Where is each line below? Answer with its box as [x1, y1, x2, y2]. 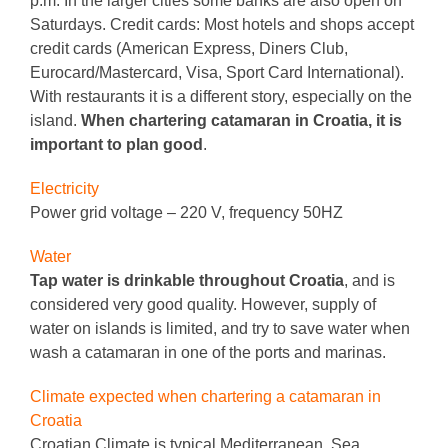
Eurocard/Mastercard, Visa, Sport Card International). [30, 63, 404, 81]
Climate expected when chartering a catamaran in [30, 387, 381, 405]
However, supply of [241, 295, 376, 313]
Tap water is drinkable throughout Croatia [30, 271, 344, 289]
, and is [344, 271, 395, 289]
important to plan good [30, 135, 203, 153]
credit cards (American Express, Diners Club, [30, 39, 348, 57]
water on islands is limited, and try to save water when [30, 319, 410, 337]
